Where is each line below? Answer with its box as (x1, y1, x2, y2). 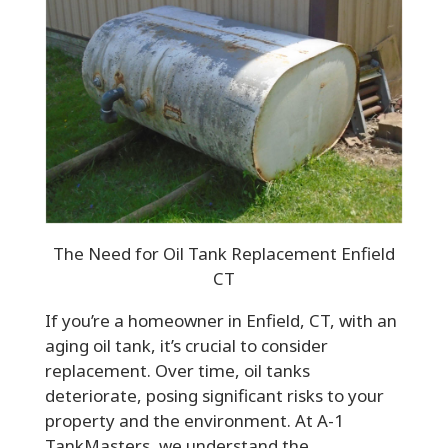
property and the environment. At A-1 (44, 408, 344, 432)
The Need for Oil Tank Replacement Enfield (52, 241, 395, 265)
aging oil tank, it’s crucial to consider (44, 333, 328, 357)
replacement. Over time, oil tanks (44, 358, 310, 382)
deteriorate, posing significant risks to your (44, 383, 384, 407)
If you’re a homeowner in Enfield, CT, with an (44, 308, 397, 332)
